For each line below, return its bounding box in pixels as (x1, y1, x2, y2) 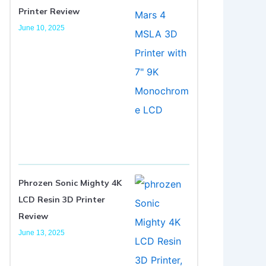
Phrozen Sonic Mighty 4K (18, 177, 122, 188)
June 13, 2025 (18, 228, 65, 237)
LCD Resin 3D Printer (18, 194, 105, 205)
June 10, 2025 (18, 24, 65, 32)
